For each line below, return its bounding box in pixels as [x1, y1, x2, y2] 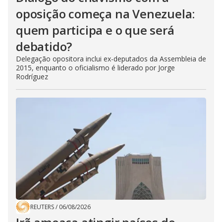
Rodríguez [16, 71, 48, 81]
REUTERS [30, 202, 54, 211]
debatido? [16, 38, 72, 55]
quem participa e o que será [16, 21, 174, 38]
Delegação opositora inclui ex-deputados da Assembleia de [16, 54, 206, 63]
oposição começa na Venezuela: [16, 5, 195, 22]
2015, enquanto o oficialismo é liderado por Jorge [16, 62, 175, 72]
